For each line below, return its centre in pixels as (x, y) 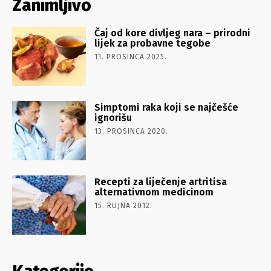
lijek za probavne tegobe (153, 43)
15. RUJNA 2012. (124, 205)
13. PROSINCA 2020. (132, 131)
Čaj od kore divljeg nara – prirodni (173, 33)
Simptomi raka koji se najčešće (167, 107)
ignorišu (113, 117)
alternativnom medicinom (154, 192)
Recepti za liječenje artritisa (161, 181)
